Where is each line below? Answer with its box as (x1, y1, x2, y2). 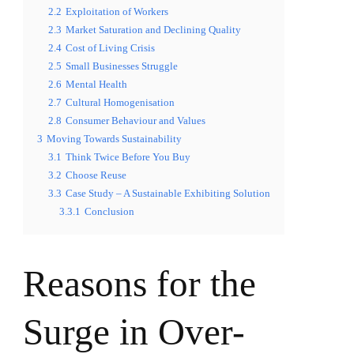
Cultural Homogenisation (66, 97, 175, 108)
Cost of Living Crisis (66, 43, 155, 54)
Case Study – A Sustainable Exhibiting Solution (66, 188, 270, 199)
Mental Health (66, 79, 127, 90)
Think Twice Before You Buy (66, 152, 190, 163)
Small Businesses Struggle (66, 61, 178, 72)
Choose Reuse (66, 170, 126, 181)
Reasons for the (23, 263, 256, 304)
